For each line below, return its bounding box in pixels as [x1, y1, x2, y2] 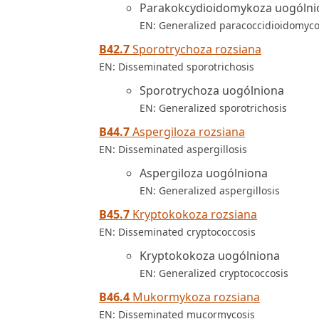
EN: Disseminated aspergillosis [99, 142, 247, 156]
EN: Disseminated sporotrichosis [99, 60, 254, 73]
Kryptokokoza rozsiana [130, 206, 257, 222]
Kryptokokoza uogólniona [140, 248, 280, 263]
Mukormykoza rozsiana [130, 289, 260, 305]
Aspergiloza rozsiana [130, 124, 245, 140]
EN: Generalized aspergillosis [140, 184, 280, 197]
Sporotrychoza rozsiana [130, 41, 261, 57]
